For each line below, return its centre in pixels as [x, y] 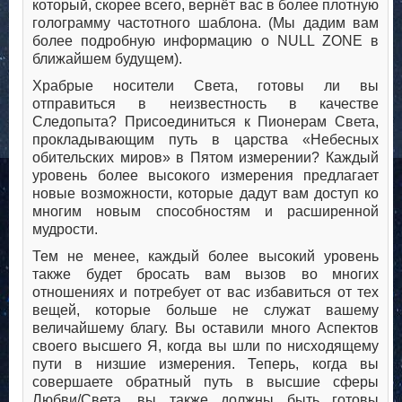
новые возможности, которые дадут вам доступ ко [205, 194]
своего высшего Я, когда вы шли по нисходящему [205, 346]
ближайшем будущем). [107, 59]
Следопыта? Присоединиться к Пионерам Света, [205, 122]
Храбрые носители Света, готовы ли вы [205, 86]
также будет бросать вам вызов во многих [205, 275]
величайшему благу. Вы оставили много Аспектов [205, 328]
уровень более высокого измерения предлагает [205, 176]
